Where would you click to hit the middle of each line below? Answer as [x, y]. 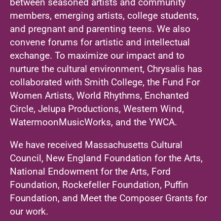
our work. [29, 211]
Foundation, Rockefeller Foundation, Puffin [99, 185]
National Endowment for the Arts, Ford [90, 171]
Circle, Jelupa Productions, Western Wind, [97, 109]
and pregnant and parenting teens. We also [100, 29]
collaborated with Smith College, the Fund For [105, 82]
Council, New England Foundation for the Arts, [106, 158]
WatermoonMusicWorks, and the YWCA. [93, 122]
